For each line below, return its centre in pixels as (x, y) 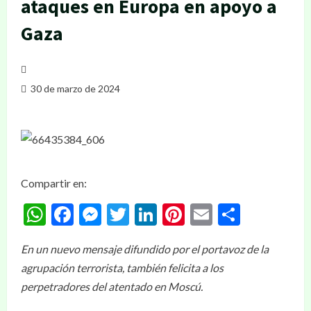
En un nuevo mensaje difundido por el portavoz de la (145, 249)
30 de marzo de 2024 (74, 89)
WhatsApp (97, 214)
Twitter (165, 214)
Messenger (154, 214)
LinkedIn (198, 214)
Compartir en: (54, 183)
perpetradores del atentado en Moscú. (112, 286)
